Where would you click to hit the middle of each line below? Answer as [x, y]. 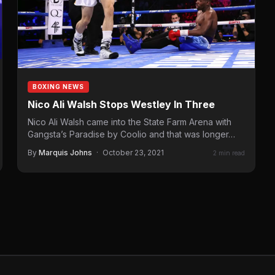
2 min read [229, 153]
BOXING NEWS [58, 87]
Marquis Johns [65, 153]
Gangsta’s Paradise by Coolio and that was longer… [131, 134]
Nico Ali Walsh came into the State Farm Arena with [130, 122]
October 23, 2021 [133, 153]
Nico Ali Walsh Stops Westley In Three [121, 105]
